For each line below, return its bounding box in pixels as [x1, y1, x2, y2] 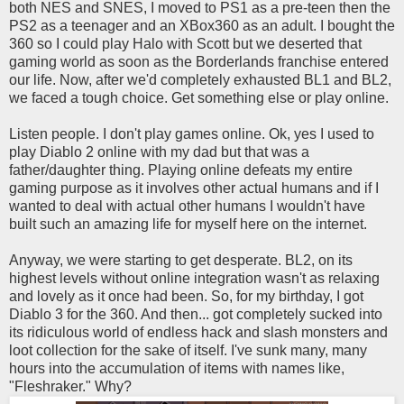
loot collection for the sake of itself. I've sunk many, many [9, 343, 367, 359]
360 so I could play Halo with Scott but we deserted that [9, 36, 362, 52]
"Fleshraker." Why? [9, 379, 132, 395]
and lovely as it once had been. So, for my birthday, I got [9, 289, 363, 305]
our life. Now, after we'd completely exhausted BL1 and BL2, [9, 72, 391, 88]
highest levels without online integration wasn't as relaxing [9, 271, 380, 287]
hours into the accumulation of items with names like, [9, 361, 344, 377]
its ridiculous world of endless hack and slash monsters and [9, 325, 388, 341]
